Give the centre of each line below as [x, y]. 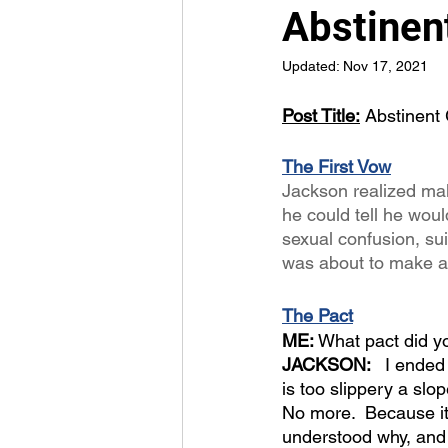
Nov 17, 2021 [385, 66]
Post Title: [321, 115]
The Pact [317, 315]
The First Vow [336, 166]
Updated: [312, 66]
